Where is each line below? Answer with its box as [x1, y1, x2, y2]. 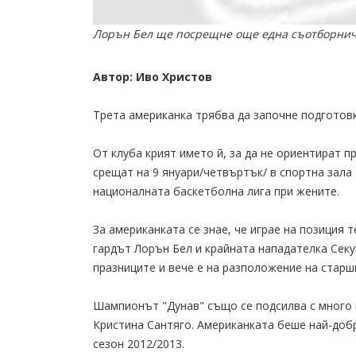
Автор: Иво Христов [93, 69, 212, 85]
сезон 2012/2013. [93, 336, 184, 352]
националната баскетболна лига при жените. [93, 184, 339, 199]
